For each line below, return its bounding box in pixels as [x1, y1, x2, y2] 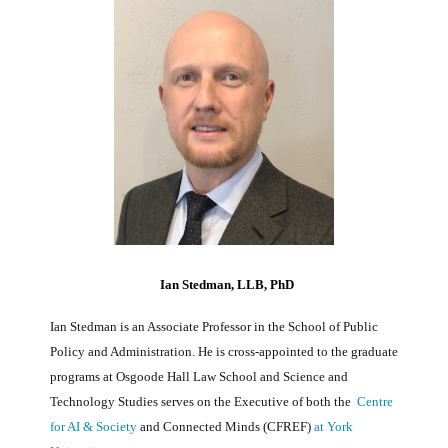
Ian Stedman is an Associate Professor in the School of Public [50, 319, 378, 335]
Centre [357, 394, 393, 410]
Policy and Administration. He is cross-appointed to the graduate [50, 344, 398, 360]
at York [314, 419, 353, 435]
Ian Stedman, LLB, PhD [159, 277, 294, 293]
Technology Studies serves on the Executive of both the [50, 394, 351, 410]
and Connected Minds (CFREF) [140, 419, 311, 435]
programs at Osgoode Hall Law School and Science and [50, 369, 348, 385]
